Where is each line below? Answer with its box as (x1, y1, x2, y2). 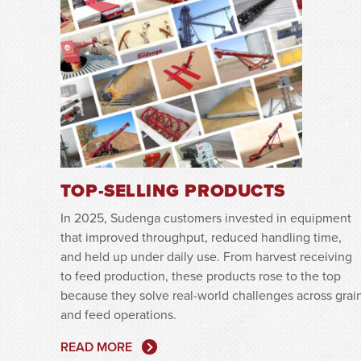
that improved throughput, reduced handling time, (60, 227, 342, 246)
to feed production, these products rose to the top (60, 266, 341, 284)
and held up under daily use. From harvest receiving (60, 247, 352, 265)
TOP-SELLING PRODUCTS (60, 176, 285, 204)
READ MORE (60, 337, 132, 356)
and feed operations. (60, 305, 176, 323)
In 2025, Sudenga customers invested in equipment (60, 208, 351, 226)
